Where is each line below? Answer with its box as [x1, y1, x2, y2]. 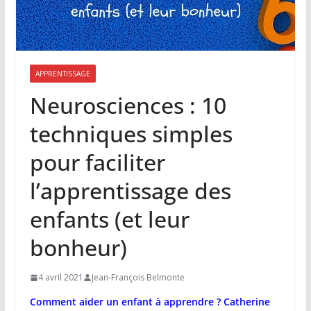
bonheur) [29, 233, 127, 263]
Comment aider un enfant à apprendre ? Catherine [29, 295, 270, 309]
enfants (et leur [29, 204, 190, 235]
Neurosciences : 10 [29, 90, 226, 121]
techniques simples [29, 119, 233, 149]
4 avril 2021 [37, 271, 83, 284]
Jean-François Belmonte [91, 271, 185, 284]
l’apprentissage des [29, 176, 231, 206]
